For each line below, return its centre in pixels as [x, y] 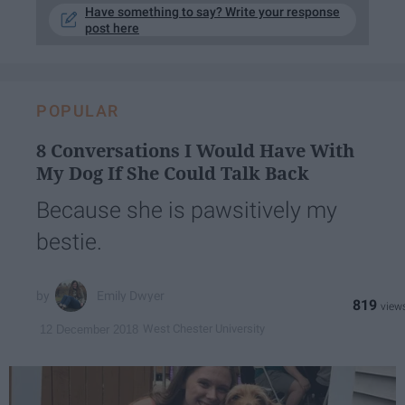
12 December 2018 [89, 329]
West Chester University [204, 329]
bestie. [69, 242]
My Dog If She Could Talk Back [173, 174]
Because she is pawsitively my [187, 211]
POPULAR [78, 111]
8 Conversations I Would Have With [195, 151]
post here [112, 28]
